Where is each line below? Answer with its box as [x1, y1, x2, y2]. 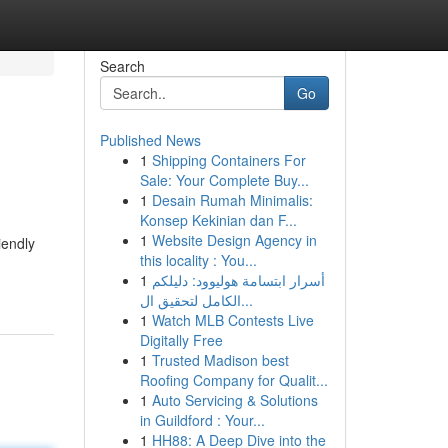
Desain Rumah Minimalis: [151, 190, 313, 210]
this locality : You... [139, 250, 257, 270]
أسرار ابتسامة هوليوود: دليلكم [151, 270, 325, 290]
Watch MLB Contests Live [151, 310, 314, 330]
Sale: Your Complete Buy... [139, 170, 309, 190]
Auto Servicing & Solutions [151, 390, 318, 410]
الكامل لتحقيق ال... [240, 290, 253, 310]
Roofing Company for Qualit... [139, 370, 328, 390]
